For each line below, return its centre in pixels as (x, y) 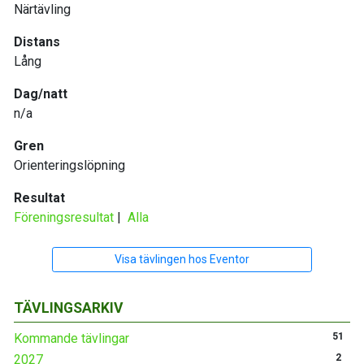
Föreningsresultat (64, 218)
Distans (37, 42)
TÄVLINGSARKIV (69, 308)
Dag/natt (41, 94)
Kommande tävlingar (71, 339)
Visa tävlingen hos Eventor (182, 260)
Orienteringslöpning (69, 166)
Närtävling (42, 10)
